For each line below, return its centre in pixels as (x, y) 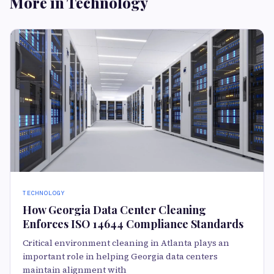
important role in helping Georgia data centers (120, 257)
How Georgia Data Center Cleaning (114, 210)
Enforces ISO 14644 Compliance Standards (133, 224)
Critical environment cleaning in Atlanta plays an (126, 243)
